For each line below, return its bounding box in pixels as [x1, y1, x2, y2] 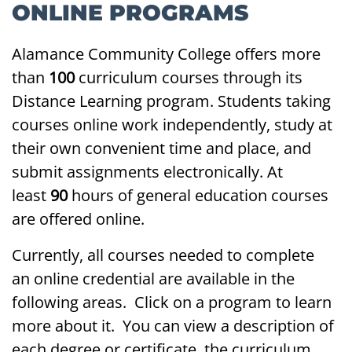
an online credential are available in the [12, 268, 295, 290]
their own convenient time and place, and [12, 137, 311, 159]
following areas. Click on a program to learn [12, 291, 332, 313]
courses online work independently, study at [12, 114, 332, 136]
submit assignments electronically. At [12, 161, 283, 183]
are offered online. [12, 208, 145, 230]
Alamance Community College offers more [12, 43, 321, 65]
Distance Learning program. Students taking [12, 90, 331, 112]
